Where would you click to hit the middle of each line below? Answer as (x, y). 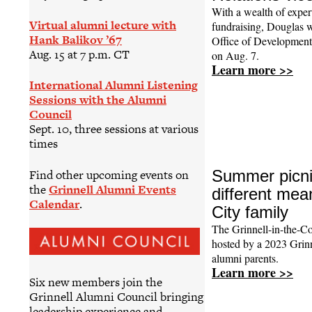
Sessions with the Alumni (98, 100)
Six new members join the (96, 282)
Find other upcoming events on (109, 174)
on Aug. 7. (235, 56)
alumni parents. (245, 258)
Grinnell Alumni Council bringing (116, 296)
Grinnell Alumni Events (112, 189)
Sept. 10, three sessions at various (114, 129)
